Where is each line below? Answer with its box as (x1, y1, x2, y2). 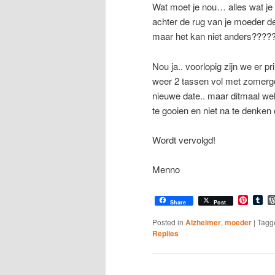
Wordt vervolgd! (152, 133, 215, 146)
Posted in (152, 216, 184, 227)
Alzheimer (185, 216, 221, 228)
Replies (152, 227, 179, 239)
